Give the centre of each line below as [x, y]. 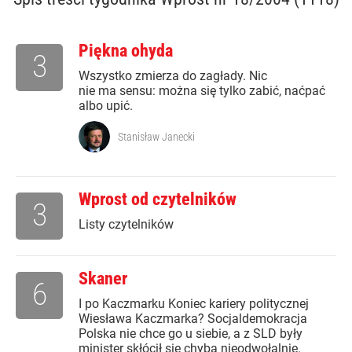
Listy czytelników [126, 225]
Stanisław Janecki [156, 137]
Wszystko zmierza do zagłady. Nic [173, 76]
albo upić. [106, 106]
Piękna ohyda [126, 51]
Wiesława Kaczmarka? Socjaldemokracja [193, 319]
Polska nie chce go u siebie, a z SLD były [191, 334]
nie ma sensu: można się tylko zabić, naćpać [202, 91]
